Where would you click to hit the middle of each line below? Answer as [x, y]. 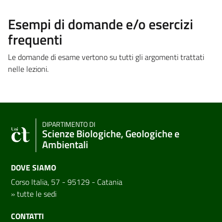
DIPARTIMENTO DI [69, 124]
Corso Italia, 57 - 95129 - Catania [67, 182]
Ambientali [65, 144]
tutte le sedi [37, 194]
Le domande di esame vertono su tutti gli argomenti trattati [106, 57]
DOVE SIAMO [33, 167]
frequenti [35, 39]
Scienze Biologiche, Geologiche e [111, 133]
